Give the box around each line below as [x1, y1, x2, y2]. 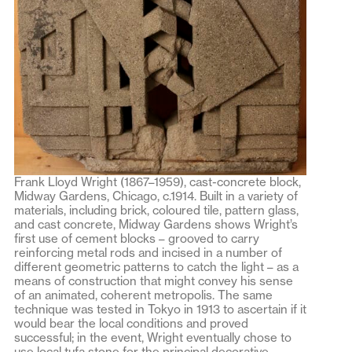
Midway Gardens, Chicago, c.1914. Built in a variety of [14, 189, 298, 204]
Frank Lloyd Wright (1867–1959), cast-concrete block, [14, 174, 301, 190]
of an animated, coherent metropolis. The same [14, 288, 273, 303]
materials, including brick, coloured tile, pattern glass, [14, 203, 299, 218]
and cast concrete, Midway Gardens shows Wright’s [14, 217, 298, 233]
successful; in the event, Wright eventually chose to [14, 330, 291, 346]
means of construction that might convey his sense [14, 273, 293, 289]
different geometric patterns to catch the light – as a [14, 259, 299, 275]
